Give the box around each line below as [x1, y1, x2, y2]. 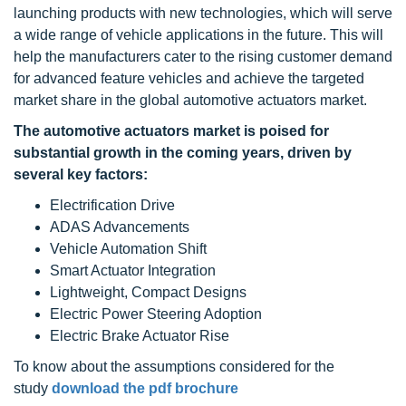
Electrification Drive [50, 198, 175, 213]
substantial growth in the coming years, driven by [14, 145, 352, 160]
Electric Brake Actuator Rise [50, 328, 229, 343]
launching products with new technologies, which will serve [14, 5, 392, 21]
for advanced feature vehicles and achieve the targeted [14, 71, 364, 86]
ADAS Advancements [50, 219, 189, 235]
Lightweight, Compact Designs [50, 285, 246, 300]
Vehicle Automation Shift [50, 241, 207, 256]
